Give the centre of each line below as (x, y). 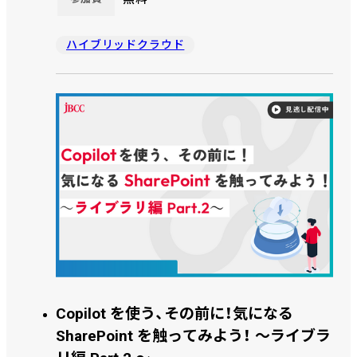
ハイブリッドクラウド (125, 45)
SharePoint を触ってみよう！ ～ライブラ (194, 335)
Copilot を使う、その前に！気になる (175, 313)
